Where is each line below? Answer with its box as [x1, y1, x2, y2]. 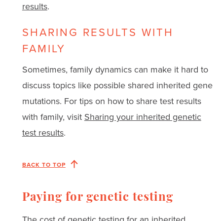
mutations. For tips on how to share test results [22, 94, 201, 108]
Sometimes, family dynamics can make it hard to [22, 63, 208, 76]
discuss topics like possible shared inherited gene [22, 78, 213, 92]
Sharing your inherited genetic [84, 110, 201, 123]
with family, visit [22, 110, 84, 123]
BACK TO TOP [22, 160, 66, 169]
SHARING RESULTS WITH [22, 24, 174, 40]
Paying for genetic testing [22, 191, 173, 204]
